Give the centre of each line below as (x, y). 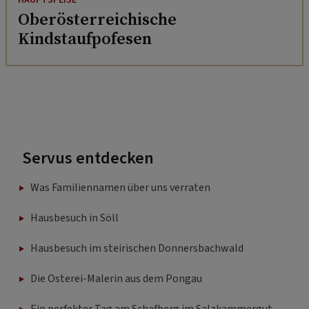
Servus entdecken (88, 159)
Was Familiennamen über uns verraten (120, 188)
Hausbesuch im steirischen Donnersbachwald (137, 249)
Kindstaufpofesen (85, 39)
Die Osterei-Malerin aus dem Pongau (116, 279)
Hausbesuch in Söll (74, 218)
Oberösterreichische (97, 19)
